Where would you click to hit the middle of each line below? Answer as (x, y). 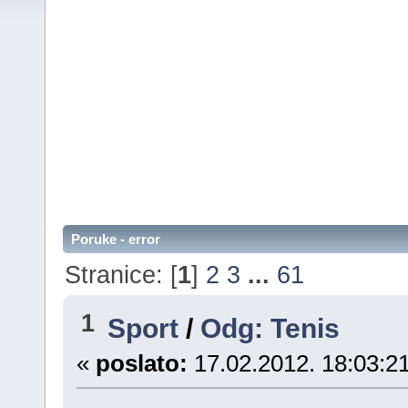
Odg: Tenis (270, 328)
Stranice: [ (122, 274)
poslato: (141, 364)
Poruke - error (116, 240)
